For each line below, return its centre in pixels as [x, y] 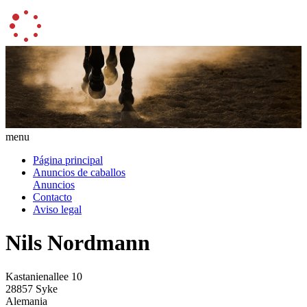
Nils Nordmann [78, 243]
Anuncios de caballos [79, 172]
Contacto [52, 197]
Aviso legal [57, 209]
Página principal [68, 160]
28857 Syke [32, 288]
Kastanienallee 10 [44, 276]
